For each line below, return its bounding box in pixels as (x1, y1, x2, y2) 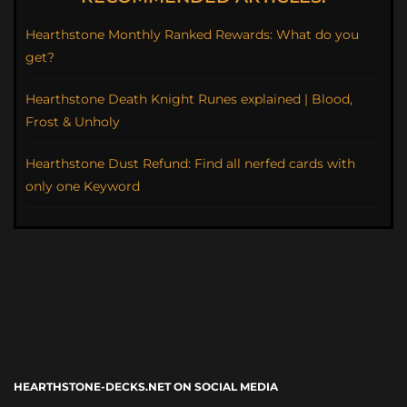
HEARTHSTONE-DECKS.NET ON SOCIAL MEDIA (14, 380, 278, 394)
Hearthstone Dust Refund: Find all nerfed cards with (25, 155, 355, 173)
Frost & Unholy (25, 114, 120, 131)
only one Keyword (25, 178, 140, 195)
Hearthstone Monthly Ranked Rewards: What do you (25, 26, 359, 44)
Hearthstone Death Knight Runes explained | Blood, (25, 91, 352, 108)
